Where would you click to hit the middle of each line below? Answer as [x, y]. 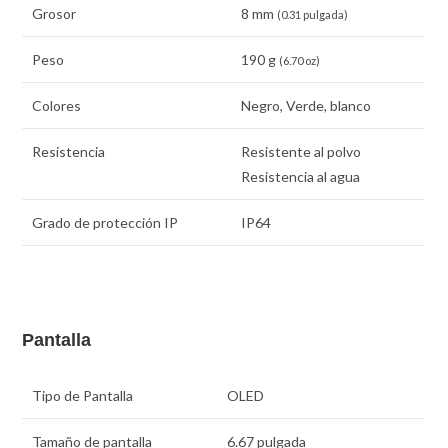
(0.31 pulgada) [313, 15]
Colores [57, 106]
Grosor [54, 14]
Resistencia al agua [301, 177]
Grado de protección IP [105, 223]
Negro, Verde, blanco [306, 106]
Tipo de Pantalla [83, 395]
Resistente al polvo [301, 152]
